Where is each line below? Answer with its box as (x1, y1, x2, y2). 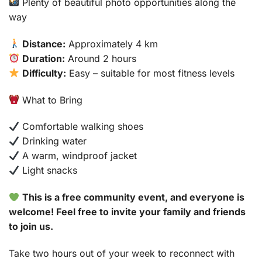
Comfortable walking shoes (19, 120, 144, 133)
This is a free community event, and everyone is (22, 191, 245, 204)
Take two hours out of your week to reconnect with (9, 247, 235, 259)
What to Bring (19, 94, 83, 106)
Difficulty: (22, 67, 67, 79)
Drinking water (19, 135, 87, 147)
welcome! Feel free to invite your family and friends (9, 206, 246, 218)
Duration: (22, 52, 65, 64)
